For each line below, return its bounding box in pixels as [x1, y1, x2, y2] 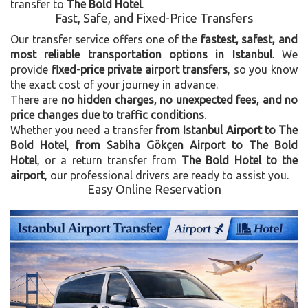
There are [10, 93, 61, 106]
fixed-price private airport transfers [51, 63, 228, 76]
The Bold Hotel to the [181, 153, 298, 166]
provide [10, 63, 52, 76]
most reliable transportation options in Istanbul [10, 47, 272, 60]
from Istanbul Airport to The [155, 123, 298, 136]
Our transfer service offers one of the [10, 32, 201, 45]
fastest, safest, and [200, 32, 298, 45]
